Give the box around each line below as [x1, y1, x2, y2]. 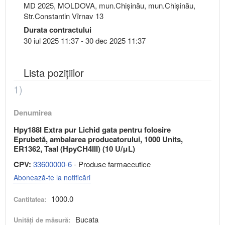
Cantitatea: [14, 194, 46, 204]
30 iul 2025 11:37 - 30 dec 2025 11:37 [24, 35, 146, 46]
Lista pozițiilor [24, 65, 84, 80]
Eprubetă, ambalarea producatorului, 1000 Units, [14, 133, 183, 145]
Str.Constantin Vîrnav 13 [24, 10, 103, 21]
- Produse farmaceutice [72, 158, 151, 169]
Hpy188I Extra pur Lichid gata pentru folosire [14, 124, 171, 135]
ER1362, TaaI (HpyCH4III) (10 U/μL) [14, 143, 135, 154]
